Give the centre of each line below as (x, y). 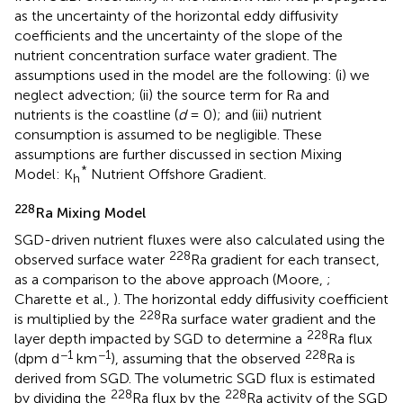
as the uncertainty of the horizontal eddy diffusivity (176, 16)
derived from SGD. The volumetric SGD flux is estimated (195, 378)
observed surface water (91, 259)
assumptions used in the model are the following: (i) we (192, 76)
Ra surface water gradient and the (269, 318)
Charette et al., (64, 299)
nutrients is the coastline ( (96, 115)
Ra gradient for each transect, (285, 259)
